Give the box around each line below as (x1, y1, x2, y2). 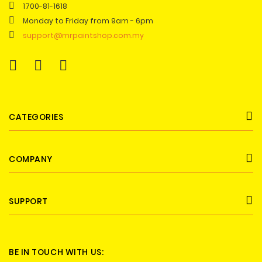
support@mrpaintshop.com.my (23, 30, 144, 40)
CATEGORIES (9, 111, 64, 123)
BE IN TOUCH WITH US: (9, 246, 104, 258)
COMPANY (9, 153, 53, 165)
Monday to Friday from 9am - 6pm (23, 16, 153, 26)
